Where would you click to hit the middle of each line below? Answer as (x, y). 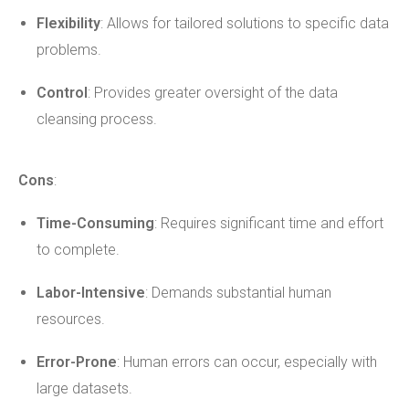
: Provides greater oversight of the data (213, 93)
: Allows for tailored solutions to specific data (245, 23)
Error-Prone (77, 362)
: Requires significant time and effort (269, 223)
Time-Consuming (95, 223)
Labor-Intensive (91, 293)
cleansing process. (97, 119)
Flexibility (68, 23)
